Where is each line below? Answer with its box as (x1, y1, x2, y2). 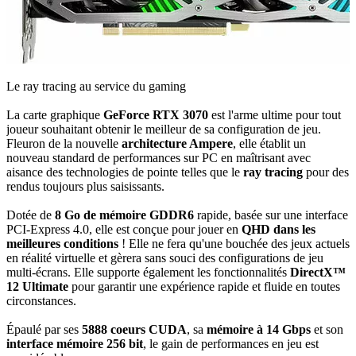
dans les (270, 222, 315, 236)
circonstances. (6, 294, 76, 308)
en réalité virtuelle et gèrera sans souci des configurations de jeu (6, 251, 323, 265)
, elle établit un (233, 137, 306, 150)
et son (311, 323, 343, 336)
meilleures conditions (6, 237, 122, 250)
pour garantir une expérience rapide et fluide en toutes (68, 280, 340, 293)
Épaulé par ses (6, 323, 82, 336)
